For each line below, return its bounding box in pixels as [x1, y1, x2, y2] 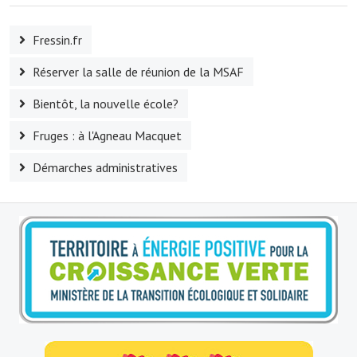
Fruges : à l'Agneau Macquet [33, 127, 182, 143]
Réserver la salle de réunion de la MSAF [33, 63, 244, 80]
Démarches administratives [33, 159, 178, 175]
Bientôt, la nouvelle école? [33, 95, 178, 112]
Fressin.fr [33, 31, 82, 48]
